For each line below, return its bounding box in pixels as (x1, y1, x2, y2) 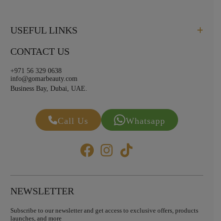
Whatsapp (126, 115, 165, 126)
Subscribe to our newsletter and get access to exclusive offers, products (10, 207, 198, 215)
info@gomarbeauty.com (10, 75, 77, 83)
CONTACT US (10, 46, 70, 57)
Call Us (58, 115, 88, 126)
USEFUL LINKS (10, 25, 77, 36)
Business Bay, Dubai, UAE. (10, 85, 87, 93)
